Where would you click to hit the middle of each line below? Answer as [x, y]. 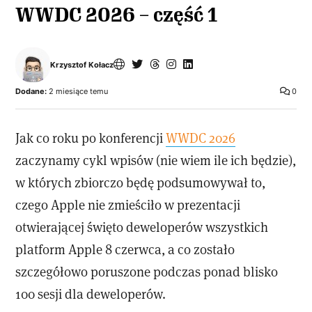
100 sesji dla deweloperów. [91, 294]
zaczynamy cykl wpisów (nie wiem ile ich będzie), [156, 160]
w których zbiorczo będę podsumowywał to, [141, 182]
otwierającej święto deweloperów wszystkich [142, 227]
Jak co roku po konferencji [91, 138]
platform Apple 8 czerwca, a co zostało [125, 249]
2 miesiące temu [78, 92]
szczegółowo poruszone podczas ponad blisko [147, 272]
